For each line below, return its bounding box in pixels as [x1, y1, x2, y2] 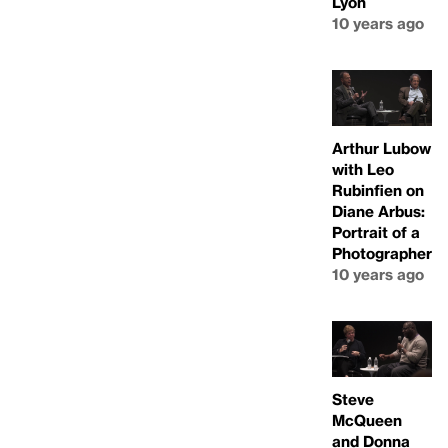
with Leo [332, 160, 394, 178]
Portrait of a [332, 223, 420, 241]
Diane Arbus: [332, 202, 425, 220]
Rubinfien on [332, 181, 424, 199]
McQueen [332, 411, 402, 430]
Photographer [332, 244, 432, 262]
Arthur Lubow [332, 139, 431, 157]
